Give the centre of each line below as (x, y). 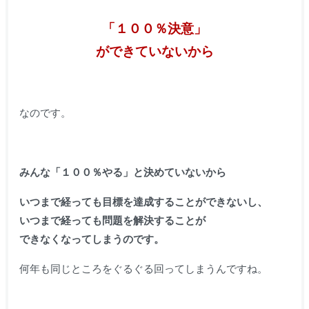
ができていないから (154, 51)
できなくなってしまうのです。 (91, 239)
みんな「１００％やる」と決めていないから (122, 172)
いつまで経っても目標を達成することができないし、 (143, 201)
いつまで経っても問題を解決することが (112, 220)
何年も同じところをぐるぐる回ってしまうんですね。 (143, 268)
